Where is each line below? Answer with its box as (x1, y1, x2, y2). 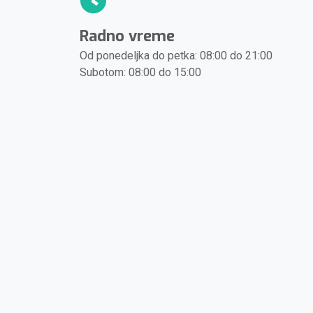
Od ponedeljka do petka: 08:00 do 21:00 (80, 49, 272, 62)
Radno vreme (80, 26, 175, 46)
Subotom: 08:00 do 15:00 (80, 66, 201, 79)
